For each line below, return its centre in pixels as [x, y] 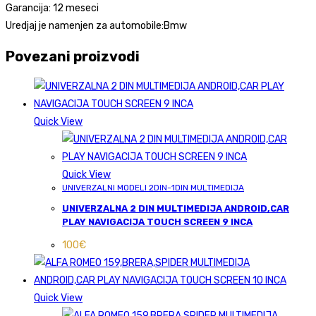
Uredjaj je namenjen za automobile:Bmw [96, 26]
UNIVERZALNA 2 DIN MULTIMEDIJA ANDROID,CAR [176, 209]
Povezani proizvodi [73, 56]
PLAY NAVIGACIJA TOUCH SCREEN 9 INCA [157, 222]
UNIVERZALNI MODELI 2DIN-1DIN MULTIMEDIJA [153, 188]
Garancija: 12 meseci [52, 8]
